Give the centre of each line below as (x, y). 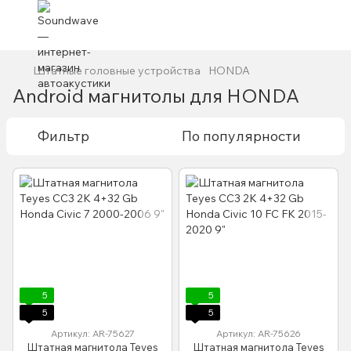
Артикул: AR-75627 (92, 333)
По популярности (241, 136)
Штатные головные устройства (117, 71)
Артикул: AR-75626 (259, 333)
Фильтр (63, 136)
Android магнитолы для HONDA (156, 96)
